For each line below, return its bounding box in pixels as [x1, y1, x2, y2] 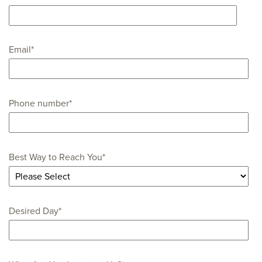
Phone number [9, 98, 69, 110]
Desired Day [9, 205, 58, 217]
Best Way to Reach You [9, 151, 102, 163]
